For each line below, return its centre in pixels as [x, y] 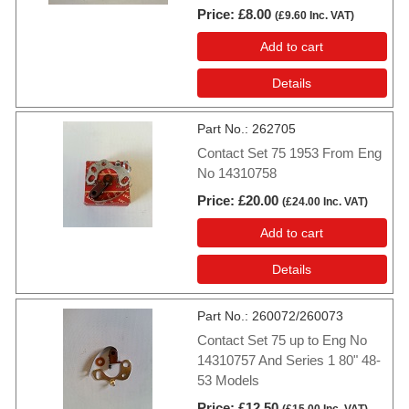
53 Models [228, 380]
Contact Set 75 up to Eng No [282, 340]
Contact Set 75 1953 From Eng [289, 153]
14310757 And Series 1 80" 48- [289, 360]
